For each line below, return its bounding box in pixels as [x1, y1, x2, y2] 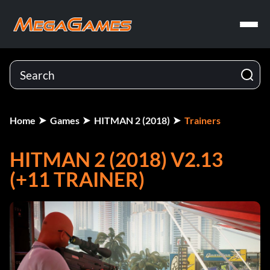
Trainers [184, 115, 221, 126]
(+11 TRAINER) [10, 167, 145, 191]
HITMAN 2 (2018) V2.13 [10, 147, 223, 171]
